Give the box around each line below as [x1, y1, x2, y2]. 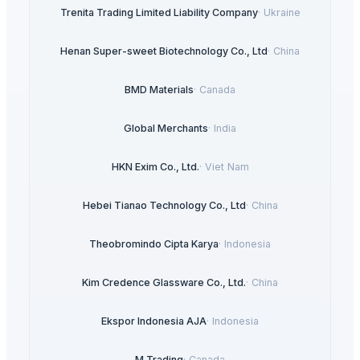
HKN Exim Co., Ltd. [111, 160, 199, 173]
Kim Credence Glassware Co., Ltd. [82, 276, 246, 288]
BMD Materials [125, 83, 194, 96]
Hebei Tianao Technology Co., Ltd [82, 198, 246, 211]
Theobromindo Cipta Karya [89, 237, 219, 250]
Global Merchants [124, 121, 208, 134]
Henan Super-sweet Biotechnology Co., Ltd [60, 44, 268, 57]
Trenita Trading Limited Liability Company [59, 6, 258, 18]
